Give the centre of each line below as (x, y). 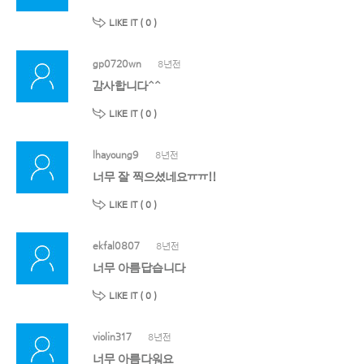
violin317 (112, 336)
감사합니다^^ (127, 86)
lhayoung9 (116, 154)
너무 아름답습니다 (139, 268)
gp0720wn (117, 63)
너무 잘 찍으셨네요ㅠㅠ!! (154, 177)
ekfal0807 (116, 245)
